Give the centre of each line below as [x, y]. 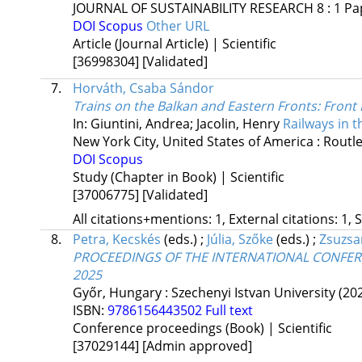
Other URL [177, 26]
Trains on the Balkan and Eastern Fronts [194, 106]
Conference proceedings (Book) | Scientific [202, 328]
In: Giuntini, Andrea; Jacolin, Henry [177, 124]
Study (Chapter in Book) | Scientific [178, 177]
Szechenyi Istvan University [253, 293]
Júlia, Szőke [240, 240]
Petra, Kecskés [116, 240]
